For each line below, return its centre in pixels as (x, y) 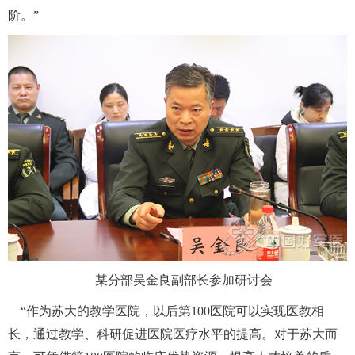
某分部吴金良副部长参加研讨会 (177, 281)
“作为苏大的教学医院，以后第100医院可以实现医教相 (166, 311)
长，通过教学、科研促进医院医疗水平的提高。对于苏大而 (173, 334)
